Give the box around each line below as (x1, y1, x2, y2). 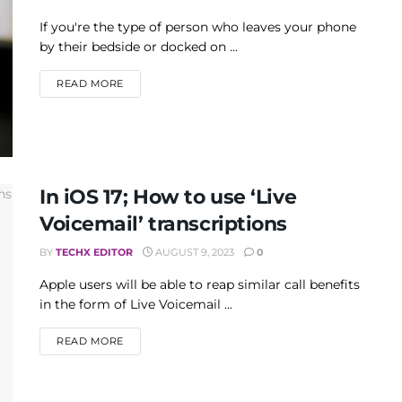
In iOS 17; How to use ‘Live (39, 185, 297, 210)
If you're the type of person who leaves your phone (39, 19, 356, 35)
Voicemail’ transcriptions (39, 212, 287, 237)
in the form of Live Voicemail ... (39, 296, 232, 313)
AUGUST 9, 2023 (153, 246, 234, 259)
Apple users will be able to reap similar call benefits (39, 276, 360, 293)
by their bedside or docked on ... (39, 39, 238, 55)
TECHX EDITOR (56, 246, 133, 259)
